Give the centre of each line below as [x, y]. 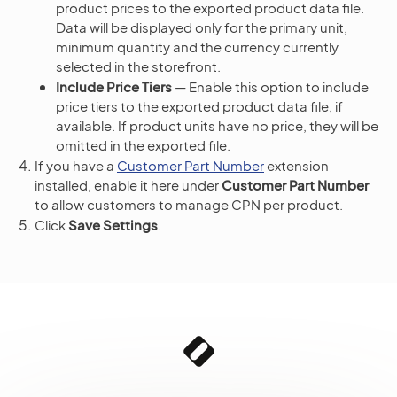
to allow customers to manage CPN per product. [189, 204]
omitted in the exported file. [143, 144]
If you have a [76, 165]
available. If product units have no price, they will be [217, 125]
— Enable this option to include [270, 86]
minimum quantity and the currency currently [197, 46]
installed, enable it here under [128, 184]
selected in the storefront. [138, 66]
